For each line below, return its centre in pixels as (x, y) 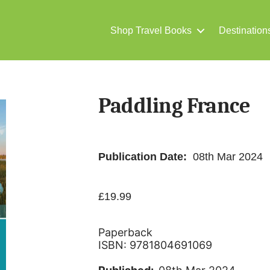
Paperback (126, 232)
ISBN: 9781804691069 (155, 245)
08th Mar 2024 (228, 156)
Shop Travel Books (151, 30)
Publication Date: (146, 156)
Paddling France (174, 105)
